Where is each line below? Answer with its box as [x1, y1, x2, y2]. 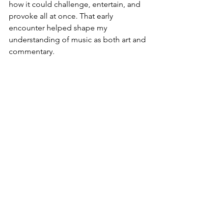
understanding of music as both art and [9, 35, 148, 44]
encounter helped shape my [9, 23, 109, 32]
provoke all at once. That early [9, 11, 115, 21]
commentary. [9, 47, 55, 56]
